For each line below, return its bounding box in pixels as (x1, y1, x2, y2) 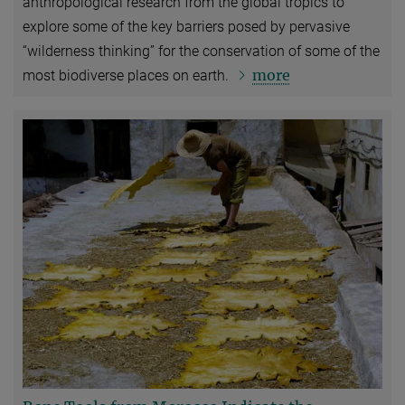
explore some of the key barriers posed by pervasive (23, 17, 350, 35)
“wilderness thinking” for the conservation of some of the (23, 42, 380, 60)
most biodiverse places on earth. (23, 66, 232, 84)
